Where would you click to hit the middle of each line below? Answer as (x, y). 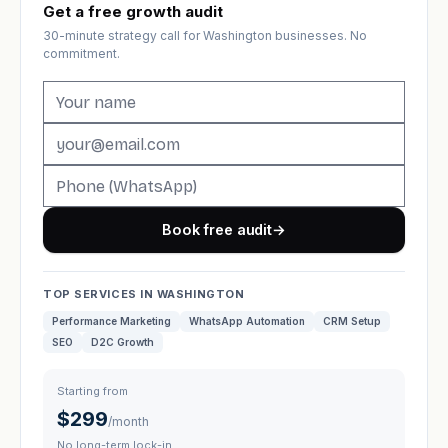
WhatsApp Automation (247, 321)
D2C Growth (122, 342)
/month (128, 421)
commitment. (81, 53)
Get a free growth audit (133, 11)
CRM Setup (352, 321)
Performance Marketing (111, 321)
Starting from (92, 391)
